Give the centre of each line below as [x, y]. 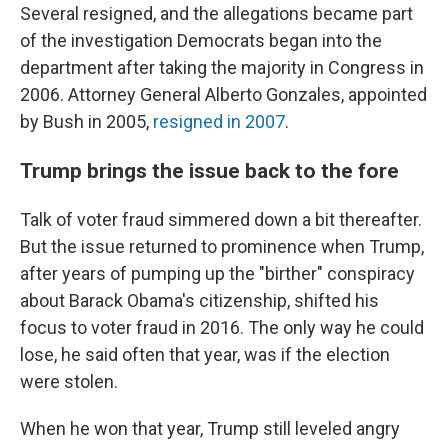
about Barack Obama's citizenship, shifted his [199, 300]
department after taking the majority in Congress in [222, 67]
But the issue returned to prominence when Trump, [222, 246]
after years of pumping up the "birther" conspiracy [217, 273]
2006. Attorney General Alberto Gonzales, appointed [223, 94]
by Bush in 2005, [86, 121]
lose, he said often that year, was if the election [205, 354]
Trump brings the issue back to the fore [209, 170]
